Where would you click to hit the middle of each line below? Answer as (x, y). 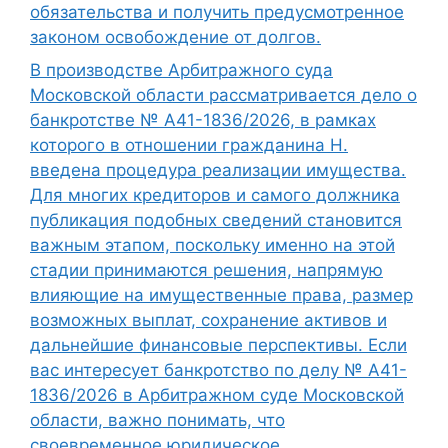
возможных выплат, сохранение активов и (208, 320)
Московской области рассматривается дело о (223, 95)
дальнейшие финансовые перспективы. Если (218, 345)
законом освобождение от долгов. (175, 36)
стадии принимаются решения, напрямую (206, 270)
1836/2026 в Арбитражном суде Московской (217, 395)
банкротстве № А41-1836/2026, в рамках (203, 120)
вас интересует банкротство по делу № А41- (218, 370)
